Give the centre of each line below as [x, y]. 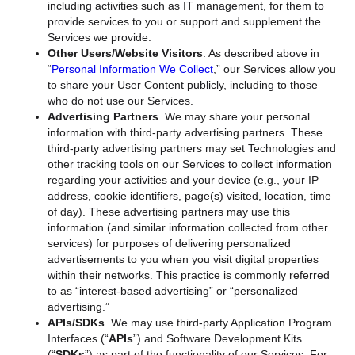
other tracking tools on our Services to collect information [190, 164]
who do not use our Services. [122, 100]
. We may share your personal [234, 116]
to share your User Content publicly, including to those [183, 84]
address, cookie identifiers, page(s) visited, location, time [189, 195]
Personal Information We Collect [132, 69]
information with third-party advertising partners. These [185, 132]
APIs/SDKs [76, 322]
